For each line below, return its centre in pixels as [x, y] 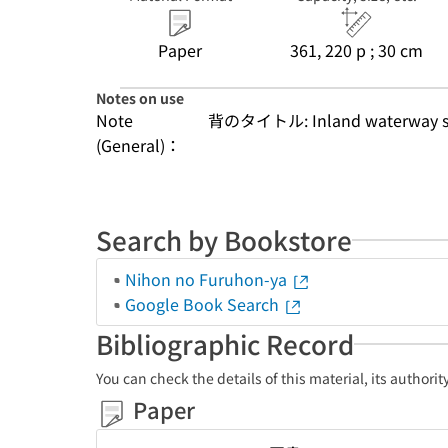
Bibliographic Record [225, 343]
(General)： [138, 145]
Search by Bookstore [224, 239]
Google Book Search [204, 304]
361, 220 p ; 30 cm [356, 50]
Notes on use [140, 98]
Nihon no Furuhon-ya [208, 279]
